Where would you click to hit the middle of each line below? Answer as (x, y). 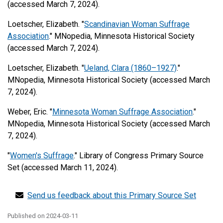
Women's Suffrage (42, 156)
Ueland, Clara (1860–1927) (130, 68)
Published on (27, 216)
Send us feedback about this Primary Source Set (112, 195)
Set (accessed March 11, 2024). (63, 167)
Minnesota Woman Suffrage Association (122, 112)
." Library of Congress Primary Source (139, 156)
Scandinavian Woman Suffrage (137, 24)
